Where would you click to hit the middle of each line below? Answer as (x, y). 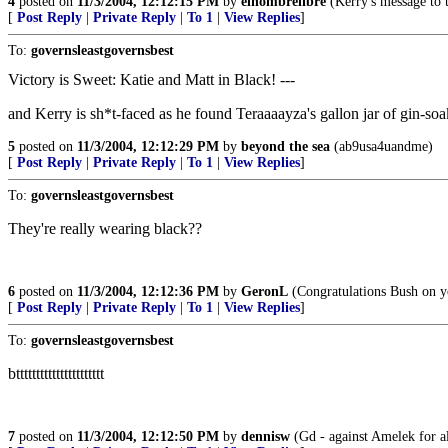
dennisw (265, 436)
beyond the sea (285, 146)
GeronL (264, 291)
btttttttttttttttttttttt (56, 373)
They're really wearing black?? (105, 228)
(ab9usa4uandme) (381, 146)
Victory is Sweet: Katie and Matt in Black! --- (151, 79)
